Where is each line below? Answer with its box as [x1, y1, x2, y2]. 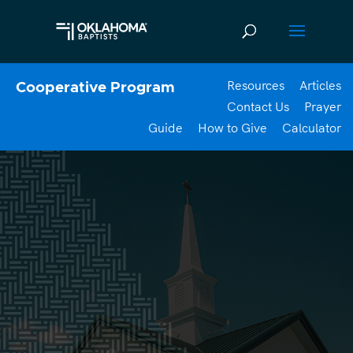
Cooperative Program [16, 80, 175, 95]
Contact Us [227, 98, 289, 114]
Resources [227, 77, 284, 93]
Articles [299, 77, 341, 93]
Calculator [282, 120, 341, 136]
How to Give [198, 120, 267, 136]
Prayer [304, 98, 341, 114]
